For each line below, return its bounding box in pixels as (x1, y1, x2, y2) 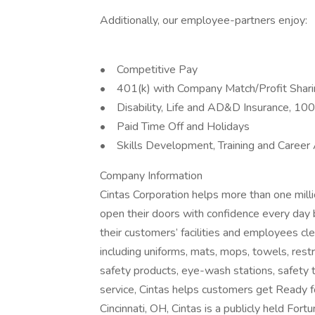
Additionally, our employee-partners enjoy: (100, 13, 307, 28)
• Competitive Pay (100, 62, 200, 77)
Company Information (100, 168, 202, 184)
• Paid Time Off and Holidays (100, 119, 252, 134)
